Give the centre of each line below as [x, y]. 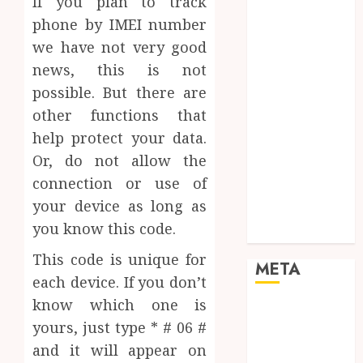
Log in [275, 310]
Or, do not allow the [120, 160]
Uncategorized [301, 213]
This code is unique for [120, 259]
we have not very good [120, 47]
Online [276, 30]
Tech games [292, 152]
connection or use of [120, 183]
